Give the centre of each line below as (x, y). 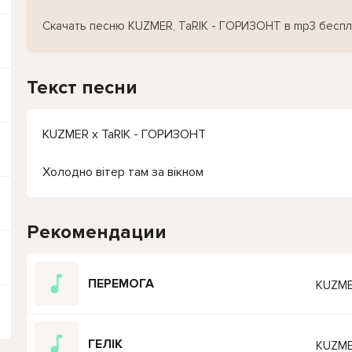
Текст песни (82, 88)
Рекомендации (97, 232)
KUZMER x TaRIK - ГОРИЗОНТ (124, 134)
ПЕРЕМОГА (121, 283)
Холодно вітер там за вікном (123, 172)
